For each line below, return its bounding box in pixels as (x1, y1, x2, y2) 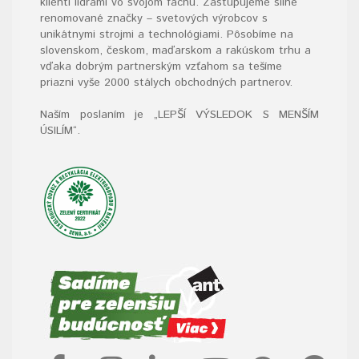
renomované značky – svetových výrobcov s (40, 10, 268, 26)
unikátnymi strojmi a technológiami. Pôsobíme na (40, 26, 293, 42)
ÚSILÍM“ (40, 122, 77, 139)
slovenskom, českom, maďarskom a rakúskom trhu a (40, 42, 311, 58)
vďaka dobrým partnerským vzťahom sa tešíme (40, 58, 282, 75)
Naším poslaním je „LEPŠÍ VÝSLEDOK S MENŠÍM (40, 106, 319, 123)
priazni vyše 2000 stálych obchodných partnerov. (40, 74, 292, 91)
